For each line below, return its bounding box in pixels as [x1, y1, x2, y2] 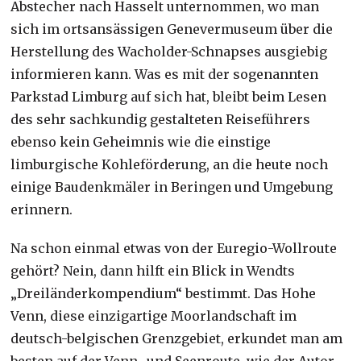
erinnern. [10, 201, 73, 218]
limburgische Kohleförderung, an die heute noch [10, 156, 329, 172]
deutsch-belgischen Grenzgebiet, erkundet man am [10, 330, 343, 346]
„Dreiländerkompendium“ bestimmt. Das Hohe [10, 284, 317, 301]
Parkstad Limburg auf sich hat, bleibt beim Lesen [10, 88, 327, 105]
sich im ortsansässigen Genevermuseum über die [10, 20, 334, 37]
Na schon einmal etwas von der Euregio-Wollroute [10, 239, 338, 256]
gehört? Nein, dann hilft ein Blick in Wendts [10, 262, 296, 279]
